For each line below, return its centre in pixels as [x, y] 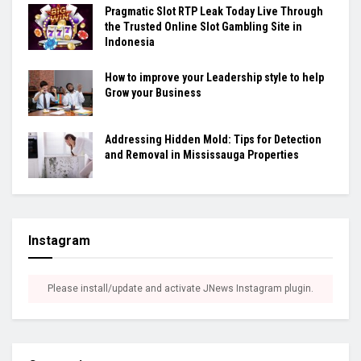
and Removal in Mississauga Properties [202, 154]
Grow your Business [153, 92]
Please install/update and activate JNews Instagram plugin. [180, 289]
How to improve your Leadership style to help [214, 77]
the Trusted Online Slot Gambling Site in [203, 26]
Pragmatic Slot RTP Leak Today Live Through [214, 11]
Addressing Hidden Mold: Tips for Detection [213, 139]
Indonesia [130, 41]
